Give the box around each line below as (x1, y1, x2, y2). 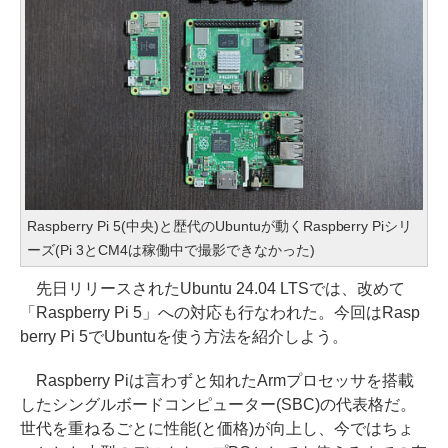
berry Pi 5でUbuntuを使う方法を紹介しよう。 (20, 327, 348, 345)
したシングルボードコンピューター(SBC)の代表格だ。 (20, 395, 416, 413)
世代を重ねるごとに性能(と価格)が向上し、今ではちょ (20, 419, 414, 437)
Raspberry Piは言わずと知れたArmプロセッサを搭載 (20, 371, 414, 389)
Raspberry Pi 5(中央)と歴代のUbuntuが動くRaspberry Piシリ (27, 217, 413, 234)
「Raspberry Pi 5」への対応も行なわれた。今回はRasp (20, 303, 420, 321)
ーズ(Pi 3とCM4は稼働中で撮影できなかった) (27, 241, 315, 258)
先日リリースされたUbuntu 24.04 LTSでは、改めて (20, 279, 405, 297)
